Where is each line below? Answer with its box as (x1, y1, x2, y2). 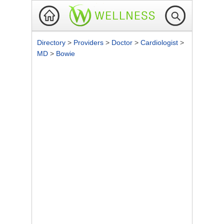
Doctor (111, 38, 134, 46)
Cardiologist (140, 38, 180, 46)
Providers (73, 38, 105, 46)
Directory (37, 38, 67, 46)
